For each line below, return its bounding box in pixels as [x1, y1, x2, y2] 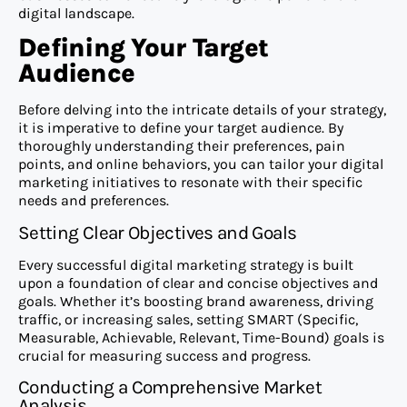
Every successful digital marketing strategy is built [18, 255, 353, 273]
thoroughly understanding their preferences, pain [18, 137, 345, 155]
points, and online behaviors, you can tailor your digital [18, 155, 383, 174]
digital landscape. [18, 5, 134, 22]
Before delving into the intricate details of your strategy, [18, 101, 386, 119]
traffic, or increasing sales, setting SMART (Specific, [18, 310, 358, 328]
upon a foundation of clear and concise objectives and [18, 273, 378, 292]
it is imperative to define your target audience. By [18, 119, 343, 137]
